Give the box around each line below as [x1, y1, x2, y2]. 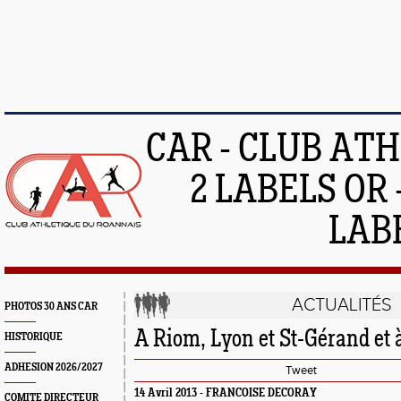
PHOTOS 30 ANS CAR [4, 301, 98, 312]
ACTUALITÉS [292, 294, 393, 316]
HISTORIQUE [4, 331, 63, 343]
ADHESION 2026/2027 [4, 362, 103, 373]
